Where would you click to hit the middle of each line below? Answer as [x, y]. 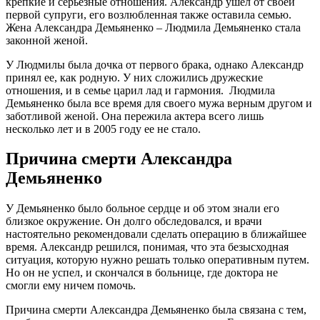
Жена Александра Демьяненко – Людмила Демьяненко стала [153, 27]
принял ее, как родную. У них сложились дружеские [134, 77]
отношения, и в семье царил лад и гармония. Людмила [140, 90]
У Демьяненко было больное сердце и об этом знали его [142, 209]
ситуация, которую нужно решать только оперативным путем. [157, 260]
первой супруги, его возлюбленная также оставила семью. [149, 14]
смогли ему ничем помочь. [71, 286]
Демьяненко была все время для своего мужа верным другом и [159, 103]
